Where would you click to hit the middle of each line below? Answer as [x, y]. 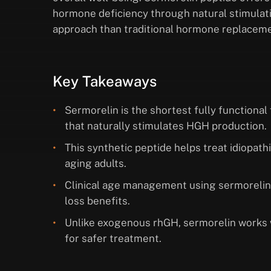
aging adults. [96, 164]
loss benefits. [97, 201]
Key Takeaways [105, 81]
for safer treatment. [113, 239]
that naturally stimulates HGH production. [166, 126]
